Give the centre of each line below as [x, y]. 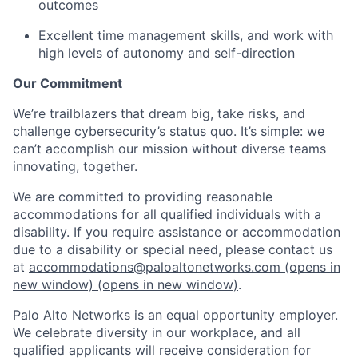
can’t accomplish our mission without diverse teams [169, 148]
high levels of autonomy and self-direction [167, 52]
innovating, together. [75, 166]
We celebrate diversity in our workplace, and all [157, 332]
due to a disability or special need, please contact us [173, 249]
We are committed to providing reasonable [143, 196]
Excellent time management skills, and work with [186, 35]
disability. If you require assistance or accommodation [177, 231]
